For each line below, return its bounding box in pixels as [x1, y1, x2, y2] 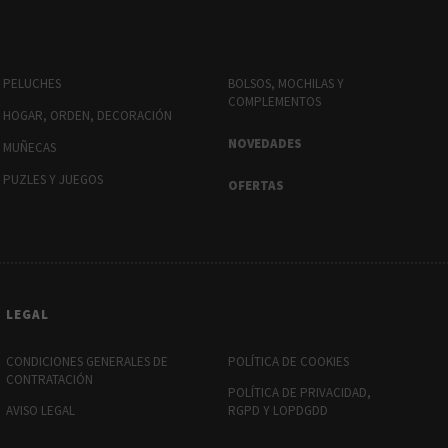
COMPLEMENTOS [227, 92, 321, 110]
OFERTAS [227, 176, 284, 194]
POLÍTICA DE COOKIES [227, 352, 349, 370]
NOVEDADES [227, 134, 302, 152]
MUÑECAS [2, 138, 56, 156]
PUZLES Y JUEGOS [2, 170, 103, 188]
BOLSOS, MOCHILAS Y [227, 74, 344, 92]
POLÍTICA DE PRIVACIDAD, [227, 383, 371, 401]
